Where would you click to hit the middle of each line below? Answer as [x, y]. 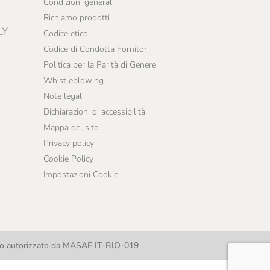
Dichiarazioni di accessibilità [94, 112]
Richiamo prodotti [76, 18]
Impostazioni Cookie [80, 174]
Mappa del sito [71, 127]
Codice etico [65, 33]
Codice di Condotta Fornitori [96, 49]
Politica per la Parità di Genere [99, 65]
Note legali [63, 96]
